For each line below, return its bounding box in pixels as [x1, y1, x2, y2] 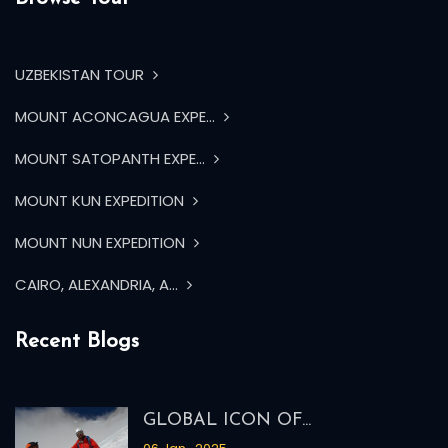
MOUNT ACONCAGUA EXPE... [15, 106, 219, 128]
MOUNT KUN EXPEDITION [15, 190, 188, 212]
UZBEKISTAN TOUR [15, 64, 148, 86]
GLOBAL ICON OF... [142, 411, 311, 431]
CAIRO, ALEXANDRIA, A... [15, 274, 182, 296]
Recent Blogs [15, 331, 139, 353]
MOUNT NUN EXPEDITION [15, 232, 189, 254]
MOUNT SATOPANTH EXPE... [15, 148, 209, 170]
